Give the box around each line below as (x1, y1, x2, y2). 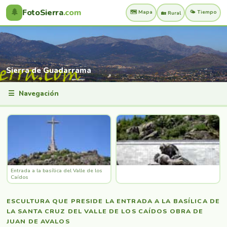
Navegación (15, 89, 59, 98)
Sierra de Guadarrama (6, 65, 91, 75)
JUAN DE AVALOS (7, 216, 70, 225)
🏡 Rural (161, 9, 181, 16)
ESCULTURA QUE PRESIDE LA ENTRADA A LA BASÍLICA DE (7, 196, 220, 205)
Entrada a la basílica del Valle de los (10, 167, 102, 174)
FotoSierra (22, 7, 63, 18)
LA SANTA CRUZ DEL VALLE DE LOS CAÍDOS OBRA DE (7, 206, 204, 215)
